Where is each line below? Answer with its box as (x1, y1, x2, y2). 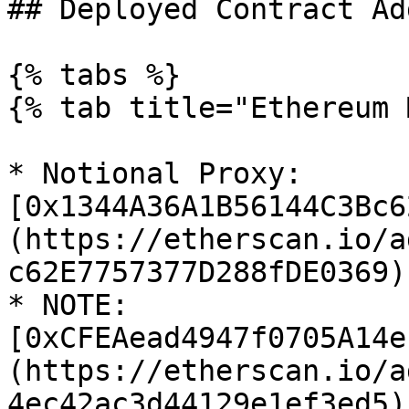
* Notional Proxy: (7, 157, 302, 190)
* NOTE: (7, 288, 129, 321)
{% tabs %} (7, 58, 181, 91)
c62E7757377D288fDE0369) (7, 256, 406, 288)
